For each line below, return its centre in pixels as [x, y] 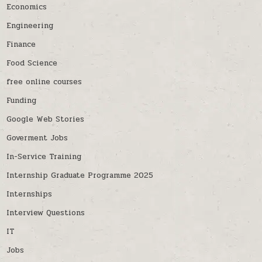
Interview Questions [46, 213]
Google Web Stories [46, 119]
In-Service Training [44, 156]
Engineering [30, 25]
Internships [30, 194]
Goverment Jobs [37, 138]
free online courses [44, 82]
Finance [21, 44]
